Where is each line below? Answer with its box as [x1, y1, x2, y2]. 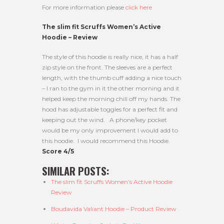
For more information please [42, 3, 125, 11]
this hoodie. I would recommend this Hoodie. [42, 137, 170, 145]
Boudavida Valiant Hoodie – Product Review [51, 205, 176, 213]
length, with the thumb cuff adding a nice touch [42, 74, 181, 82]
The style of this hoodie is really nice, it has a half [42, 53, 178, 61]
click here [125, 3, 153, 11]
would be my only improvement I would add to [42, 126, 178, 134]
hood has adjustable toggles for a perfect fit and [42, 105, 177, 113]
